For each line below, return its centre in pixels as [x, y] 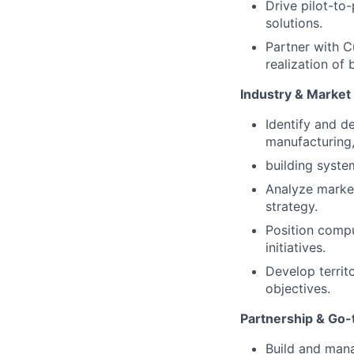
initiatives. [296, 247]
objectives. [298, 288]
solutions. [294, 23]
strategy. [292, 206]
